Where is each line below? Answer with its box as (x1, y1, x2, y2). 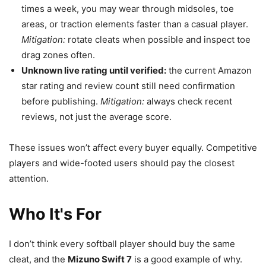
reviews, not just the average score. (21, 110, 172, 122)
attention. (9, 172, 49, 184)
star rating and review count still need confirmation (21, 80, 235, 91)
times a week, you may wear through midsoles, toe (21, 2, 234, 14)
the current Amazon (166, 64, 252, 76)
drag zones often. (21, 49, 95, 61)
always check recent (144, 95, 232, 107)
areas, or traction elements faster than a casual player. (21, 18, 248, 30)
